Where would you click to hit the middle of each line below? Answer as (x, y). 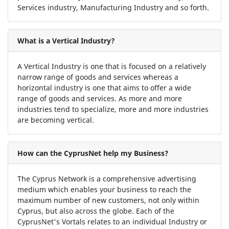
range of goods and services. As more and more (99, 98)
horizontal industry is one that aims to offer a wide (104, 87)
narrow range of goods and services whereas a (98, 77)
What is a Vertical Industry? (66, 40)
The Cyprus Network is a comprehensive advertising (107, 178)
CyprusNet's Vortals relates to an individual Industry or (112, 221)
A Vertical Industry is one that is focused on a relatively (111, 66)
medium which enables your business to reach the (104, 189)
